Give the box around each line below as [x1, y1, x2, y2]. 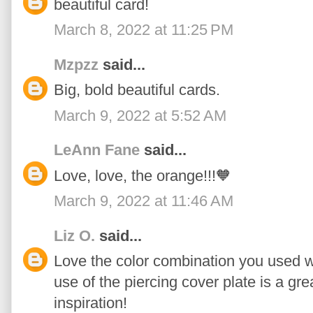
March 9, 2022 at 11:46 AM [54, 192, 233, 210]
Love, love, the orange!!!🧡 [54, 166, 231, 184]
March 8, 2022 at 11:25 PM [54, 21, 233, 39]
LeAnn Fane [54, 141, 140, 159]
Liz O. [54, 226, 95, 245]
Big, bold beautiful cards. [54, 81, 220, 99]
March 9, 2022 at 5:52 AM [54, 106, 226, 124]
